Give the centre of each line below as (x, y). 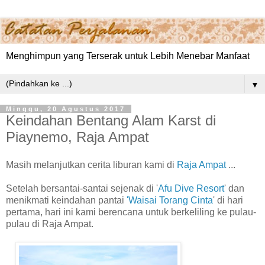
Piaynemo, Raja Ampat (77, 137)
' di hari (228, 201)
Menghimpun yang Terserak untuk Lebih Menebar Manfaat (128, 56)
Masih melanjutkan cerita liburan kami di (91, 165)
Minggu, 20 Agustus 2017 (66, 109)
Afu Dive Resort (191, 189)
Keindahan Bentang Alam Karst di (111, 120)
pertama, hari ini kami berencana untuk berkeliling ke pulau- (131, 212)
